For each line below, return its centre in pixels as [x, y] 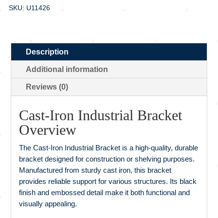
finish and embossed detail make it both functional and [105, 192]
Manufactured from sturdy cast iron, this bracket [95, 170]
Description [47, 52]
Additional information [67, 69]
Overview [48, 129]
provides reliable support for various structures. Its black [108, 181]
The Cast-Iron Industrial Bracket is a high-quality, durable [109, 147]
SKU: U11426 [29, 8]
